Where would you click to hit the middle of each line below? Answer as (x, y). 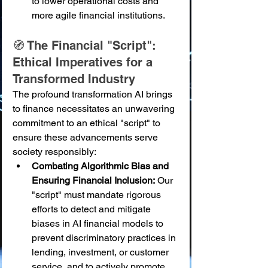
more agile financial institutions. (98, 15)
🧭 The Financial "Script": (86, 45)
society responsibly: (54, 152)
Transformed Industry (74, 79)
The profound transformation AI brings (94, 94)
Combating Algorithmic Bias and (101, 166)
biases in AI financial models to (99, 223)
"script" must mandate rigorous (98, 195)
